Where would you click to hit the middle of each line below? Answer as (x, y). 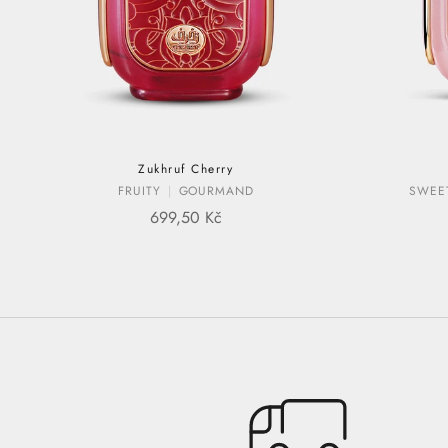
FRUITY (139, 191)
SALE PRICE (198, 210)
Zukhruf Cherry (186, 169)
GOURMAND (216, 191)
